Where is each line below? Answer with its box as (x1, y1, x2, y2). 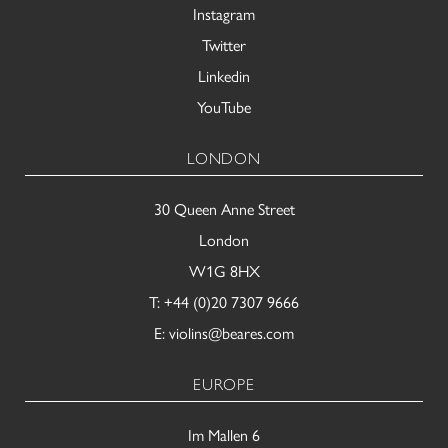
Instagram (193, 2, 255, 25)
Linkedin (198, 64, 250, 87)
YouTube (197, 95, 251, 118)
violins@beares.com (169, 321, 294, 344)
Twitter (202, 33, 246, 56)
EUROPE (192, 372, 256, 395)
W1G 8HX (188, 259, 260, 282)
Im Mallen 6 (188, 423, 260, 446)
